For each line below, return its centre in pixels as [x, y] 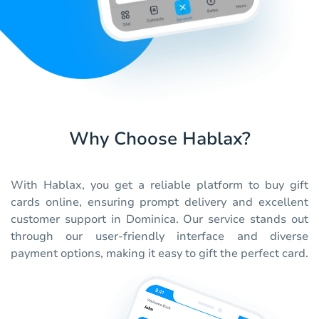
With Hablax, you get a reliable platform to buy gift [159, 185]
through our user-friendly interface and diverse [159, 237]
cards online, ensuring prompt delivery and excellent [159, 203]
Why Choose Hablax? [159, 139]
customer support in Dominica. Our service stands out [159, 220]
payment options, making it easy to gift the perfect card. [159, 254]
